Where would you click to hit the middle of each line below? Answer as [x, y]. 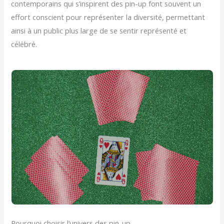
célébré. [24, 44]
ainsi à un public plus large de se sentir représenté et [99, 30]
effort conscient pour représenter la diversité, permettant [108, 17]
